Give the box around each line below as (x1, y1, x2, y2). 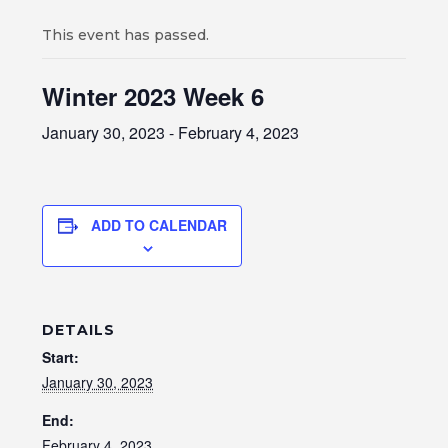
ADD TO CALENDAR (90, 215, 227, 235)
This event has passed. (42, 26, 209, 44)
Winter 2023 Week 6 (42, 79, 264, 113)
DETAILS (42, 321, 115, 339)
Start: (42, 347, 79, 367)
